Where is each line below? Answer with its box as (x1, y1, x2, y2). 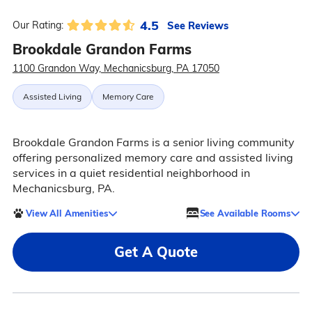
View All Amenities (25, 207, 108, 219)
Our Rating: (12, 19, 63, 32)
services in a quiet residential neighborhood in (12, 166, 250, 180)
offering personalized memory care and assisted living (12, 150, 293, 165)
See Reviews (166, 18, 228, 32)
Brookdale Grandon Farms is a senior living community (12, 135, 295, 150)
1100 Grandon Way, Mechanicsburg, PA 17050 (12, 62, 219, 75)
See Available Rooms (199, 207, 291, 219)
